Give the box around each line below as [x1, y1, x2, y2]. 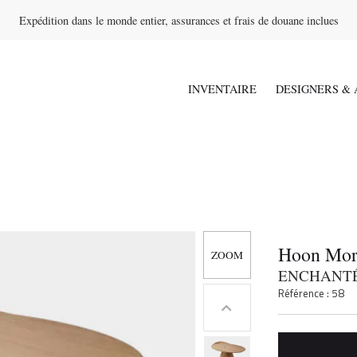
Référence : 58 [278, 285, 345, 302]
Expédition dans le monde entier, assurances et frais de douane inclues [18, 12, 339, 28]
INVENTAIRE [188, 81, 257, 97]
